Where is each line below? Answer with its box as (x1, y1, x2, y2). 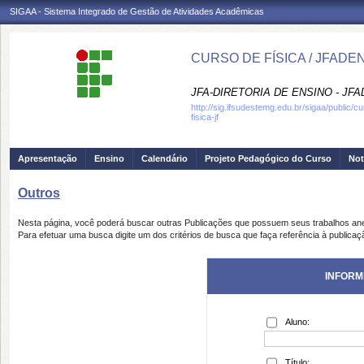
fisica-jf (191, 112, 219, 122)
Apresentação (18, 154, 77, 163)
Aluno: (285, 317, 310, 327)
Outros (18, 186, 60, 200)
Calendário (141, 154, 188, 163)
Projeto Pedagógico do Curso (205, 154, 331, 163)
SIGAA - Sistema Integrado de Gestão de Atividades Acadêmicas (10, 6, 264, 16)
